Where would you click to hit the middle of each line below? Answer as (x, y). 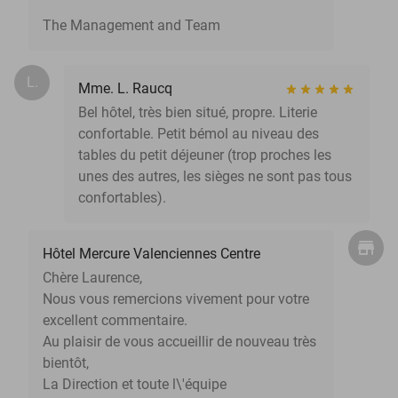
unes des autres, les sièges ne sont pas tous (215, 176)
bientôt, (66, 362)
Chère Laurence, (92, 277)
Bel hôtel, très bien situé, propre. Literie (198, 112)
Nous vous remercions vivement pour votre (176, 298)
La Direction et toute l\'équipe (135, 384)
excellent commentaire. (115, 320)
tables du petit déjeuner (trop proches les (205, 155)
